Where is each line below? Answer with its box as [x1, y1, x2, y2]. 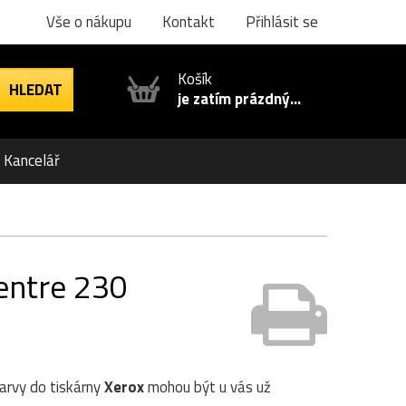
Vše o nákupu [46, 10, 131, 34]
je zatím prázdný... [178, 87, 301, 111]
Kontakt [162, 10, 215, 34]
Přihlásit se [246, 10, 318, 34]
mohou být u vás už [144, 375, 271, 399]
